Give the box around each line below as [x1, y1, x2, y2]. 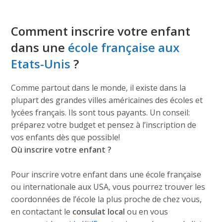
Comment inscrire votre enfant [11, 23, 191, 39]
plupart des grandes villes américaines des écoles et [11, 95, 203, 106]
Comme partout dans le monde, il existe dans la [11, 82, 186, 93]
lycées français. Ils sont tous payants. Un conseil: [11, 107, 190, 118]
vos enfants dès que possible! [11, 132, 120, 143]
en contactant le [11, 206, 73, 217]
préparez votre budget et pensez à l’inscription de [11, 119, 197, 130]
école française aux [68, 39, 180, 55]
